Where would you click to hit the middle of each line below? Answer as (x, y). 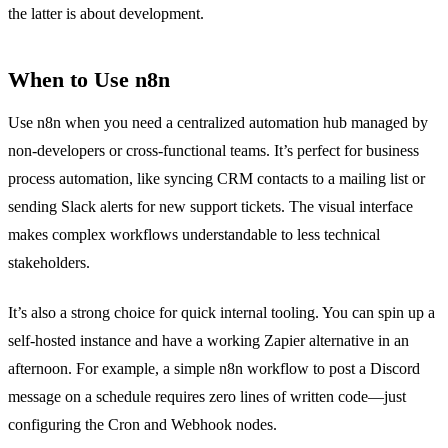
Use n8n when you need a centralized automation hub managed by (218, 123)
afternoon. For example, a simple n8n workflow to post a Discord (214, 369)
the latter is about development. (106, 14)
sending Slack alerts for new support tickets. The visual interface (210, 207)
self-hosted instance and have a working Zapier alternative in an (208, 341)
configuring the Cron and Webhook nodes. (142, 425)
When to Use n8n (89, 80)
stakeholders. (49, 263)
